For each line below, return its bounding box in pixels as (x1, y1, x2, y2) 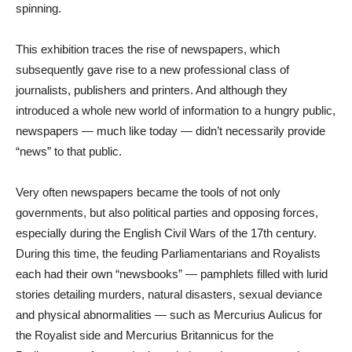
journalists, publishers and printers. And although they (16, 83, 288, 97)
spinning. (16, 2, 61, 15)
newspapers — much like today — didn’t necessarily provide (16, 124, 325, 137)
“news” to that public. (16, 145, 122, 158)
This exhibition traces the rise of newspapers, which (16, 42, 280, 56)
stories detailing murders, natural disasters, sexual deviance (16, 288, 322, 301)
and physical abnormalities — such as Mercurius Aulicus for (16, 308, 322, 321)
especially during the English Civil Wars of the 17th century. (16, 226, 317, 240)
